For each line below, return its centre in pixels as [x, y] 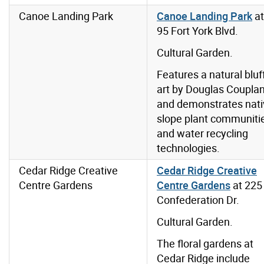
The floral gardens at [205, 244]
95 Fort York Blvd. [197, 31]
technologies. [188, 148]
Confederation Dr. [198, 200]
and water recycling [202, 133]
